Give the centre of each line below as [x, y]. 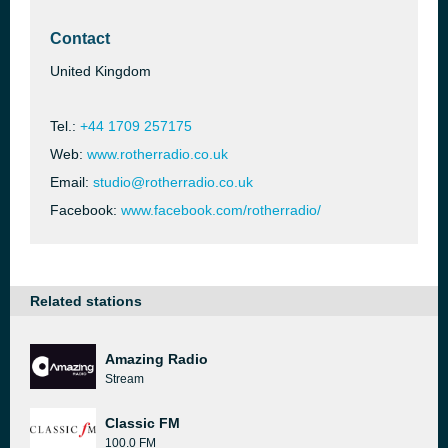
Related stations [86, 301]
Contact [80, 38]
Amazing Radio [156, 359]
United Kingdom [100, 71]
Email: [71, 182]
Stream [124, 379]
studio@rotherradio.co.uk [173, 182]
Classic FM [142, 423]
